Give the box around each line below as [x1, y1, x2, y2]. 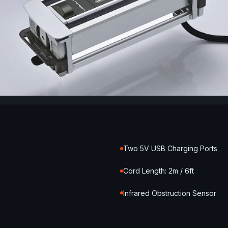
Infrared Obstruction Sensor [123, 188, 216, 197]
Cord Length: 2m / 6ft [123, 166, 194, 176]
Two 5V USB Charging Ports [123, 144, 217, 153]
